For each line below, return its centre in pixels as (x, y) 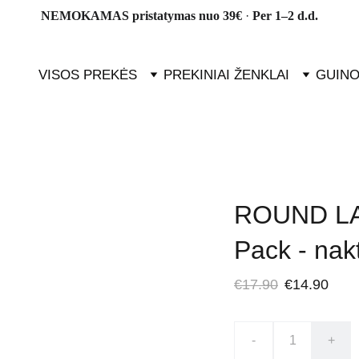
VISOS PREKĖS (88, 75)
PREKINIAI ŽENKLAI (226, 75)
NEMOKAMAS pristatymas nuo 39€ (143, 16)
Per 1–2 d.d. (285, 16)
